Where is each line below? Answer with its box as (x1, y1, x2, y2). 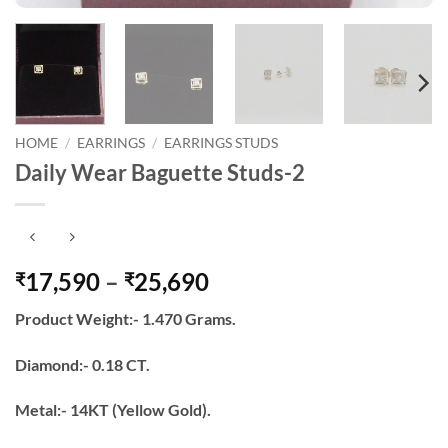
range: (208, 289, 276, 319)
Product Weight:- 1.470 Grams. (15, 308, 236, 328)
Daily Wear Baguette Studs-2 (15, 159, 305, 187)
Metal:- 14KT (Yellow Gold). (15, 400, 211, 420)
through (208, 337, 295, 367)
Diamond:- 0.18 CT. (15, 354, 150, 374)
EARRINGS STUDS (164, 135, 279, 152)
